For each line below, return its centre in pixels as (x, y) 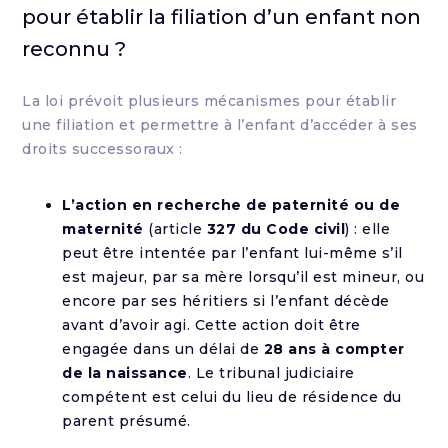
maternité (103, 229)
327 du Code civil (276, 229)
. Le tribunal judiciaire (271, 373)
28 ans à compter (334, 349)
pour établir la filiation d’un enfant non (222, 17)
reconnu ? (74, 49)
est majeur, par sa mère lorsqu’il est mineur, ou (243, 277)
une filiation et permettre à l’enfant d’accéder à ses (220, 125)
